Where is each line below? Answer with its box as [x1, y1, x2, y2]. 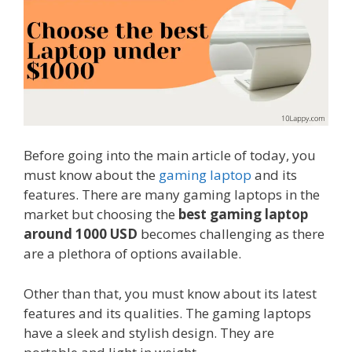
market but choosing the [24, 205, 178, 224]
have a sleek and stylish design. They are [24, 323, 274, 342]
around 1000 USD [24, 225, 137, 244]
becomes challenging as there [137, 225, 324, 244]
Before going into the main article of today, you [24, 146, 316, 165]
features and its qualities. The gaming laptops [24, 303, 311, 322]
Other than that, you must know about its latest [24, 284, 317, 302]
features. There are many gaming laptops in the [24, 185, 320, 204]
